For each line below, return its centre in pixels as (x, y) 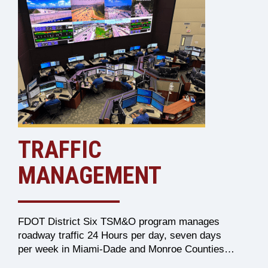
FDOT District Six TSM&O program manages (119, 222)
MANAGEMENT (90, 176)
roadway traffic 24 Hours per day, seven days (120, 235)
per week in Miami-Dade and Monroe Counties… (126, 249)
